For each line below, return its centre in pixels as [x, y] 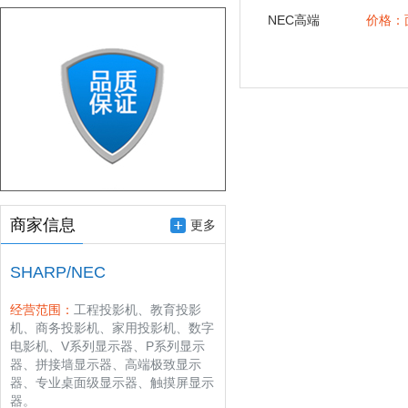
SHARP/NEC [58, 272]
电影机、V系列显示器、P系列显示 [107, 346]
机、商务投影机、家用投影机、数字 [112, 328]
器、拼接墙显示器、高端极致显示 [106, 364]
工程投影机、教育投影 [138, 310]
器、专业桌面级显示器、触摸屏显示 [112, 382]
